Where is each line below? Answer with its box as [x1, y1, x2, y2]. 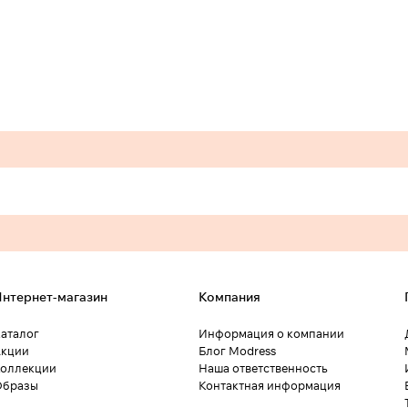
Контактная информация [199, 378, 341, 393]
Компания [199, 289, 260, 306]
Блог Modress [199, 343, 276, 359]
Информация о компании [199, 326, 344, 342]
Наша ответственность [199, 361, 327, 376]
